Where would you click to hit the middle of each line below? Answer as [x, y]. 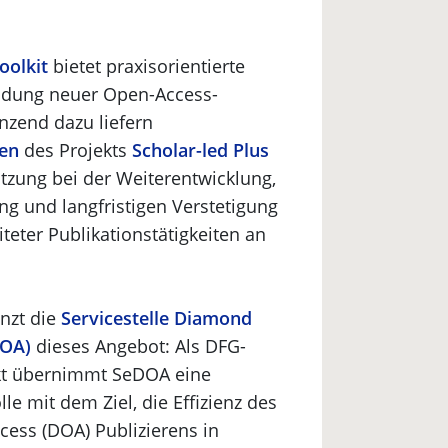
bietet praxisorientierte [146, 66]
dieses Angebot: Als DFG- [138, 346]
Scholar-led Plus [200, 150]
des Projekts [75, 150]
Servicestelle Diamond [156, 318]
